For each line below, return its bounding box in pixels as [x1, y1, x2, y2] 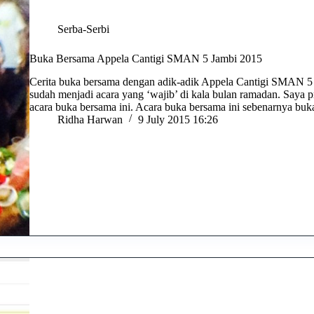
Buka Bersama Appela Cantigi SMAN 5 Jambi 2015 [29, 53, 263, 65]
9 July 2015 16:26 [138, 113, 219, 125]
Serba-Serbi [57, 23, 110, 36]
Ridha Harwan [57, 113, 123, 125]
